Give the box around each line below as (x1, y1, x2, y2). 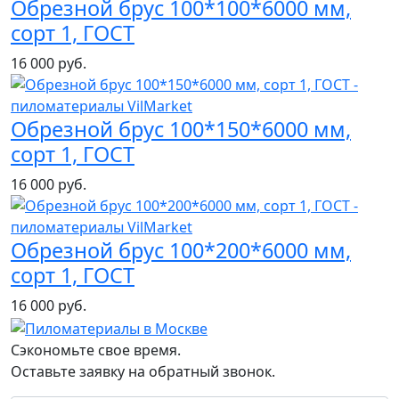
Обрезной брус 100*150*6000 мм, (11, 115, 351, 144)
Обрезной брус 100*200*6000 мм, (11, 236, 351, 265)
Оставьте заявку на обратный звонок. (11, 362, 275, 382)
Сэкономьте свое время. (11, 340, 181, 361)
